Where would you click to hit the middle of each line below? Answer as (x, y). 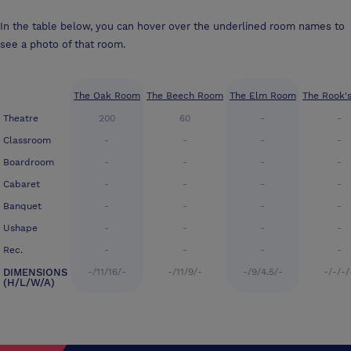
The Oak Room (107, 96)
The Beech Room (185, 96)
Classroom (27, 141)
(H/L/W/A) (29, 283)
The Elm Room (263, 96)
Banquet (22, 206)
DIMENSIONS (35, 273)
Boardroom (29, 163)
